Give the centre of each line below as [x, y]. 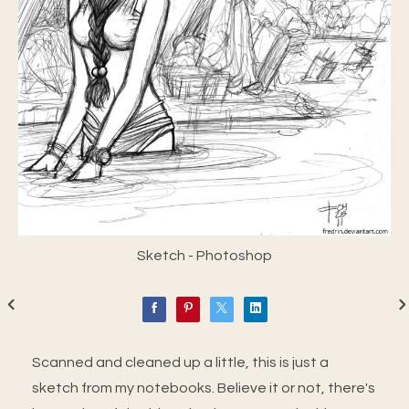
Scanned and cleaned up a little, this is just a [180, 362]
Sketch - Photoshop [204, 255]
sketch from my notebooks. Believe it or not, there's [204, 388]
